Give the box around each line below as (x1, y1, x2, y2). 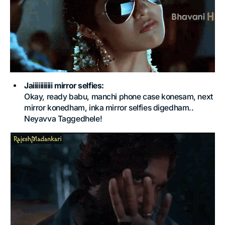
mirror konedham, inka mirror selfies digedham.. (24, 102, 194, 113)
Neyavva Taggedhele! (24, 114, 102, 124)
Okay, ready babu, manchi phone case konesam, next (24, 91, 213, 101)
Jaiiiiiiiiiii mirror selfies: (24, 80, 104, 90)
